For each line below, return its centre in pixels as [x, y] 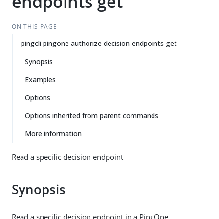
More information [53, 134]
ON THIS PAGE [34, 27]
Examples [40, 79]
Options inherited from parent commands [92, 116]
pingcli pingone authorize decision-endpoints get [99, 43]
